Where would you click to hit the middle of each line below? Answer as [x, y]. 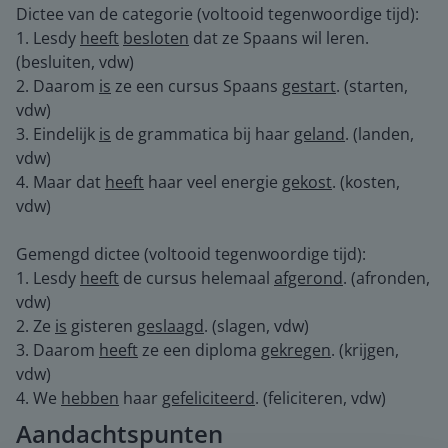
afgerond [308, 278]
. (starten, [372, 86]
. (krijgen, [365, 350]
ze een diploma [199, 350]
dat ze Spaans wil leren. [279, 38]
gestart [309, 86]
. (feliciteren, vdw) [320, 398]
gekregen [296, 350]
